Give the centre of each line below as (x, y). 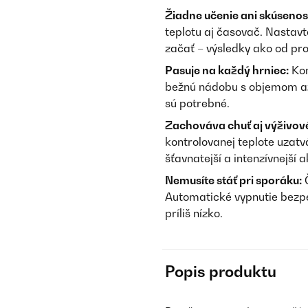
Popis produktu (221, 272)
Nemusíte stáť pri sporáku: (233, 180)
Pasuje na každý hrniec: (227, 70)
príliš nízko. (194, 213)
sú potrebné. (197, 103)
